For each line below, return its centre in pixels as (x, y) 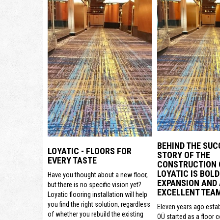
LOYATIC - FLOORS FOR (90, 151)
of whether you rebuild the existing (96, 214)
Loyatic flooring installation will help (97, 194)
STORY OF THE (183, 155)
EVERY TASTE (72, 160)
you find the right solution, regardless (99, 204)
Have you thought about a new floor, (98, 175)
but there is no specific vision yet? (95, 184)
